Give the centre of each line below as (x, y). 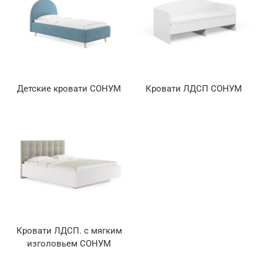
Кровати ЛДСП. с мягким (69, 230)
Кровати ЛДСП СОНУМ (194, 89)
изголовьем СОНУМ (69, 243)
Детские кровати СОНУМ (69, 89)
